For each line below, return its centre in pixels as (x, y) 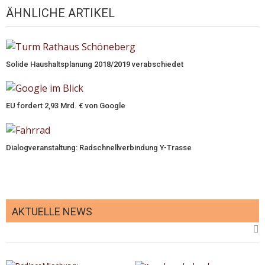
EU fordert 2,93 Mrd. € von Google (66, 106)
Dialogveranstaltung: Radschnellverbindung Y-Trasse (99, 147)
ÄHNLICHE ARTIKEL (60, 13)
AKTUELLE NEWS (52, 211)
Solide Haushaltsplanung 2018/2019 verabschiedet (95, 64)
